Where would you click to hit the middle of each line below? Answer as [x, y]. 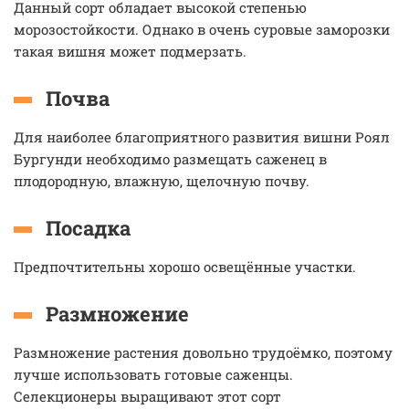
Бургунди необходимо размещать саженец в [170, 159]
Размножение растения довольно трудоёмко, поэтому [203, 352]
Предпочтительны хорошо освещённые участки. [185, 267]
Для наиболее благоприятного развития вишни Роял [202, 137]
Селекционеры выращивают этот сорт [147, 396]
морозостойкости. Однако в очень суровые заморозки [202, 29]
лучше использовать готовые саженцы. [153, 374]
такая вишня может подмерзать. [130, 51]
